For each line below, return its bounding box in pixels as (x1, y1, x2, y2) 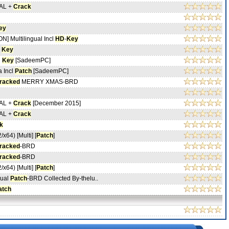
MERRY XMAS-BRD (20, 78, 78, 85)
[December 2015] (31, 100, 81, 107)
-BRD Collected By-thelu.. (27, 175, 98, 182)
